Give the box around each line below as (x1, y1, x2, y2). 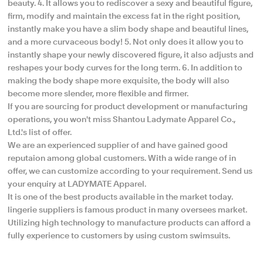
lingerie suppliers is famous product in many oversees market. (8, 205, 248, 214)
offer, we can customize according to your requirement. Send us (8, 167, 253, 176)
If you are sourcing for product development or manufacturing (8, 102, 248, 111)
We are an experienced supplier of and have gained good (8, 141, 228, 150)
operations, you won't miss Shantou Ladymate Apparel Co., (8, 115, 236, 124)
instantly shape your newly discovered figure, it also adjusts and (8, 50, 254, 59)
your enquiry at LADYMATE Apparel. (8, 180, 147, 188)
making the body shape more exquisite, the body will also (8, 76, 230, 85)
